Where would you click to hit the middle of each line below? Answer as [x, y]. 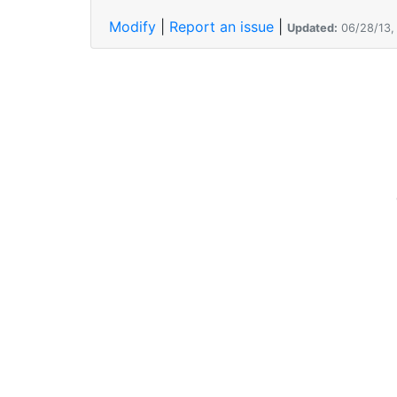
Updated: [312, 28]
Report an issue [222, 27]
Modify [132, 27]
